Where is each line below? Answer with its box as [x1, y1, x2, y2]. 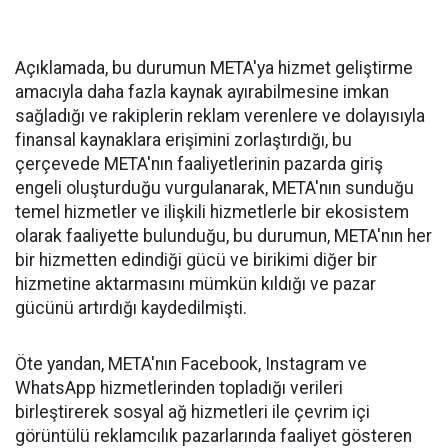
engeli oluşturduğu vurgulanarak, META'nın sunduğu [15, 178, 414, 198]
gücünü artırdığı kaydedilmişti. [15, 298, 247, 318]
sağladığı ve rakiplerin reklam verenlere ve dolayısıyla [15, 106, 425, 126]
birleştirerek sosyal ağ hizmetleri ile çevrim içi [15, 402, 370, 422]
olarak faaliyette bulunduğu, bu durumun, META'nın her [15, 226, 432, 246]
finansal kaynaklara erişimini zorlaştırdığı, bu [15, 130, 352, 150]
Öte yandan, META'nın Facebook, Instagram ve [15, 354, 367, 374]
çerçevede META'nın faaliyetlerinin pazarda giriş [15, 154, 383, 174]
